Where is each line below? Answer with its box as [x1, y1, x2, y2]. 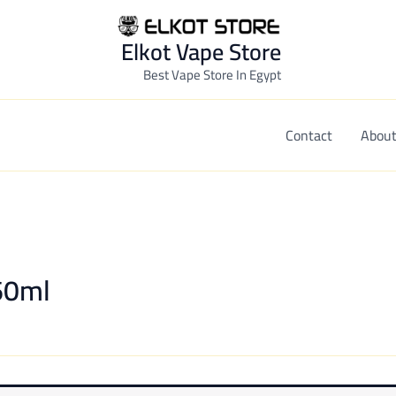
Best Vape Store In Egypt [142, 62, 281, 88]
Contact [286, 122, 333, 148]
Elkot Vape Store [120, 30, 281, 73]
